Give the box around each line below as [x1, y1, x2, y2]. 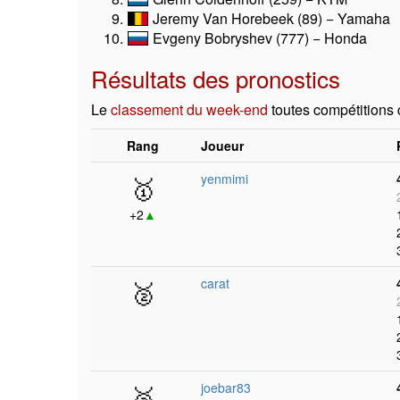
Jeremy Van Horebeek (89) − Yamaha [149, 8, 390, 29]
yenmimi [201, 170, 248, 187]
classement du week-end [111, 99, 268, 120]
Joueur [201, 137, 244, 154]
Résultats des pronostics [91, 62, 340, 95]
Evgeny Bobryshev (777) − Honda [149, 28, 367, 48]
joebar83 [201, 379, 251, 396]
